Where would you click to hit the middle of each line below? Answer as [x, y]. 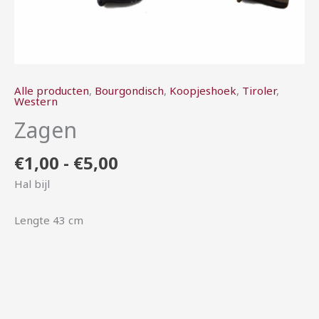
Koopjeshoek [203, 90]
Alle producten [52, 90]
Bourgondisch [129, 90]
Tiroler [259, 90]
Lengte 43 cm [49, 220]
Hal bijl [32, 183]
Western [36, 101]
